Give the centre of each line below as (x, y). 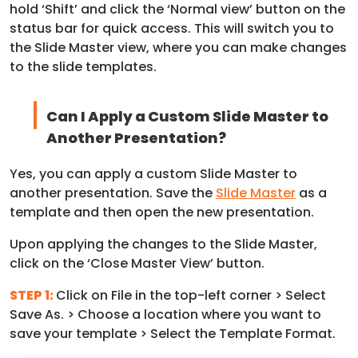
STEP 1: (33, 296)
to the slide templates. (83, 67)
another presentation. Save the (113, 193)
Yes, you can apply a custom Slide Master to (153, 174)
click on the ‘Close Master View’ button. (137, 264)
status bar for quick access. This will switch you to (172, 29)
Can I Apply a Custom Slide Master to (187, 117)
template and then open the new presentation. (162, 213)
